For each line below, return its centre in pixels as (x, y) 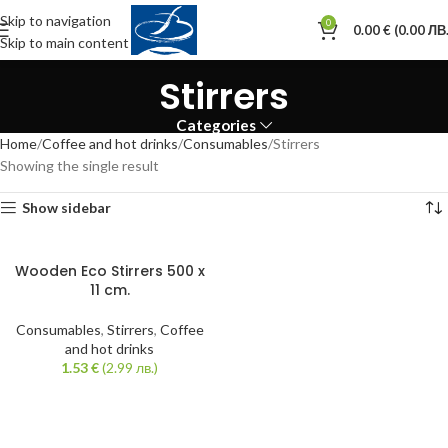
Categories (216, 125)
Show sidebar (67, 208)
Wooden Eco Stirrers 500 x (109, 271)
